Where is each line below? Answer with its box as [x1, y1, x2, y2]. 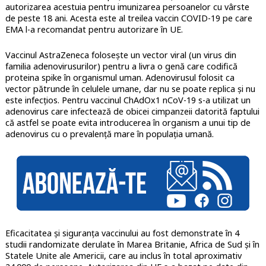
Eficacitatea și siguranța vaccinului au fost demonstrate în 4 [5, 227, 239, 239]
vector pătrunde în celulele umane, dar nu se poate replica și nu [5, 83, 255, 94]
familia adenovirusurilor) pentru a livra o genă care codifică [5, 60, 237, 72]
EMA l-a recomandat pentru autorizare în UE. [5, 23, 183, 35]
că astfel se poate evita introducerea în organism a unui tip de [5, 116, 251, 128]
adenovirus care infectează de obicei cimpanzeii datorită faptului [5, 105, 259, 117]
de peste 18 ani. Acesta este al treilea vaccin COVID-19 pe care [5, 12, 252, 24]
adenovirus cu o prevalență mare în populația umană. [5, 128, 214, 140]
